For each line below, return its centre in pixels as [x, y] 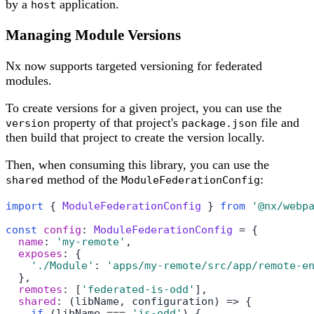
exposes [40, 254]
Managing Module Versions [93, 35]
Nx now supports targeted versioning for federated [134, 66]
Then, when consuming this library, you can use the [137, 165]
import [25, 206]
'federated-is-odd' [138, 289]
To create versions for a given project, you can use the [144, 108]
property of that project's [116, 123]
